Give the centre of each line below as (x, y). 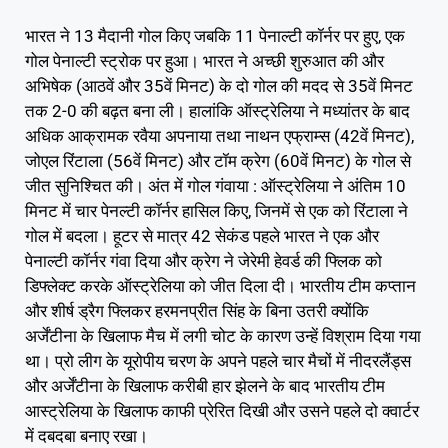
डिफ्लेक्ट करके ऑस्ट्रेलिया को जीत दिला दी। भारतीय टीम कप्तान (220, 286)
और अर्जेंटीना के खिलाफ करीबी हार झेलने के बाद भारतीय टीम (205, 386)
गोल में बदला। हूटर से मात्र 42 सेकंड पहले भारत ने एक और (202, 236)
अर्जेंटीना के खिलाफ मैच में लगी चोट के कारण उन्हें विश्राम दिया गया (223, 336)
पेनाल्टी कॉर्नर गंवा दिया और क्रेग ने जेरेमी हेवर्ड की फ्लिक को (203, 261)
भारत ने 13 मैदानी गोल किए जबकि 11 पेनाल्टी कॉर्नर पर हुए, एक (215, 36)
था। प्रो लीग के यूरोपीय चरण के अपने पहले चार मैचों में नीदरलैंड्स (218, 361)
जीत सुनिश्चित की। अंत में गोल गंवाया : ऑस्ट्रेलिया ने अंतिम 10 (215, 186)
